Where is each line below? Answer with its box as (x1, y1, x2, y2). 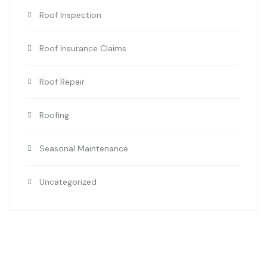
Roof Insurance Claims (39, 43, 126, 54)
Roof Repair (39, 76, 85, 88)
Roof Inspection (39, 10, 101, 21)
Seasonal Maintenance (39, 143, 128, 154)
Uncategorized (39, 176, 97, 188)
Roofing (39, 110, 69, 121)
